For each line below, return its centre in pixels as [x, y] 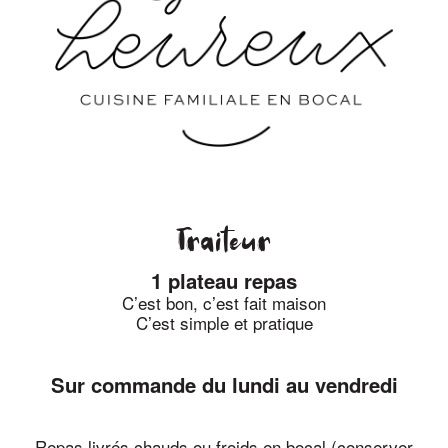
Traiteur [224, 244]
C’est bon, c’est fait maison [224, 302]
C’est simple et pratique [224, 322]
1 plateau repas [224, 280]
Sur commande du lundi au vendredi [224, 384]
